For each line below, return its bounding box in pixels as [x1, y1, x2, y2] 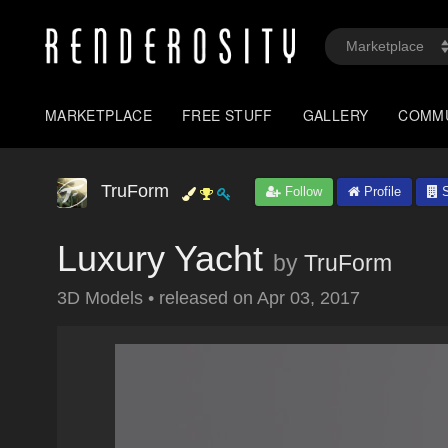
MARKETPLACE [45, 105, 153, 125]
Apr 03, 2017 [257, 288, 360, 308]
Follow [281, 184, 322, 199]
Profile [360, 184, 401, 199]
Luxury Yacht [57, 238, 263, 279]
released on [159, 288, 257, 308]
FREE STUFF [182, 105, 273, 125]
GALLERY [302, 105, 369, 125]
